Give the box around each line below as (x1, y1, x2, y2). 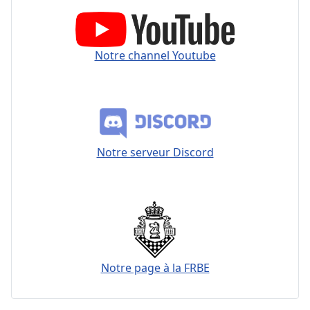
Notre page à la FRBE (100, 260, 210, 276)
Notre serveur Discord (96, 145, 214, 161)
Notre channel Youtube (94, 48, 216, 64)
